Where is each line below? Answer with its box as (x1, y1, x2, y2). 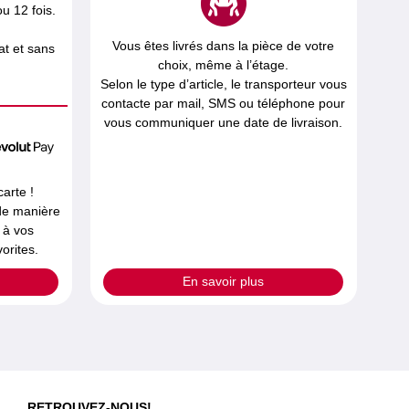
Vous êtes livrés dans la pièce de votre (112, 38, 335, 53)
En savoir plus (183, 274, 265, 289)
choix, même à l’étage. (158, 58, 289, 72)
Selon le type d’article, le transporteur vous (100, 77, 347, 91)
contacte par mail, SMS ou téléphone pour (101, 96, 346, 110)
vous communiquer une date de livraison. (104, 115, 343, 130)
